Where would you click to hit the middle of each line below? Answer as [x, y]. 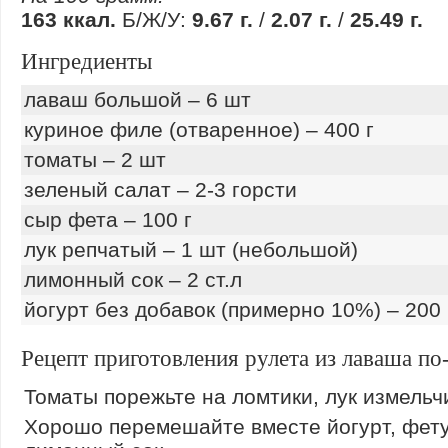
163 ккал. [68, 19]
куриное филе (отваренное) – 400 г [199, 129]
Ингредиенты [86, 60]
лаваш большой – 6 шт [137, 99]
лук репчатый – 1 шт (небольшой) [191, 249]
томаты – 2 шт [95, 159]
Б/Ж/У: [154, 19]
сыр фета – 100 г [108, 219]
